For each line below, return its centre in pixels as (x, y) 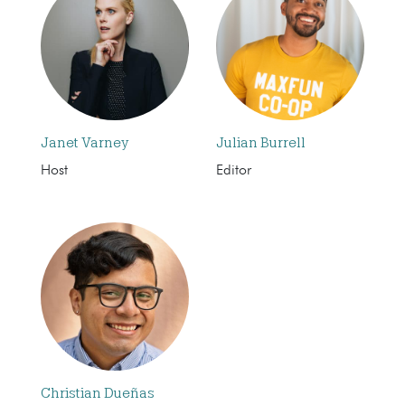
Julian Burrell (261, 142)
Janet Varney (85, 142)
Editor (234, 170)
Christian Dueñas (98, 393)
